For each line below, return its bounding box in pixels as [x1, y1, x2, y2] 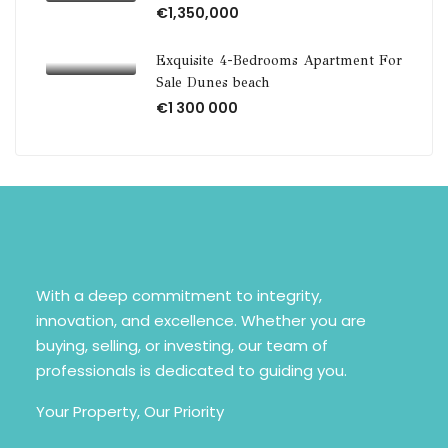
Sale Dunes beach [156, 74, 269, 91]
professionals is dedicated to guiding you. [35, 359, 347, 381]
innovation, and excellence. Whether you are [35, 309, 366, 331]
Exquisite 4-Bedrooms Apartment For [156, 52, 402, 69]
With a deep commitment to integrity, [35, 284, 322, 306]
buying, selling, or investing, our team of [35, 334, 328, 356]
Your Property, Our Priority [35, 400, 224, 422]
